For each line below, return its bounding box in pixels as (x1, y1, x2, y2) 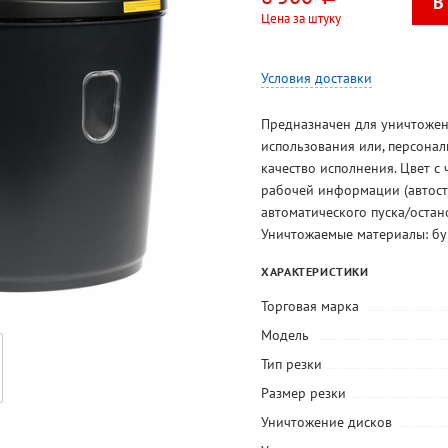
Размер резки (261, 383, 347, 402)
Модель (261, 325, 310, 344)
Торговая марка (261, 296, 360, 315)
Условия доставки (261, 68, 373, 87)
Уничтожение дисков (261, 412, 393, 431)
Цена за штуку (261, 8, 342, 27)
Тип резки (261, 354, 323, 373)
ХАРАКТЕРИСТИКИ (261, 263, 369, 279)
